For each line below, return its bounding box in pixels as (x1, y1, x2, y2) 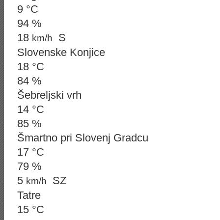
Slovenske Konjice (17, 46, 105, 58)
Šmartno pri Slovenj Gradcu (17, 132, 148, 144)
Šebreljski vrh (17, 89, 82, 101)
